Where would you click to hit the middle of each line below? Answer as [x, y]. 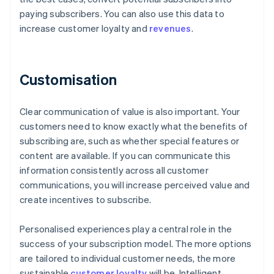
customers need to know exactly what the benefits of [134, 126]
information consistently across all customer [114, 170]
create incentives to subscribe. [86, 200]
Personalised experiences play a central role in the [126, 229]
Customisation [68, 80]
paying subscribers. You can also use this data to [122, 14]
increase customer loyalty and [84, 28]
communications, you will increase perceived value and [135, 185]
